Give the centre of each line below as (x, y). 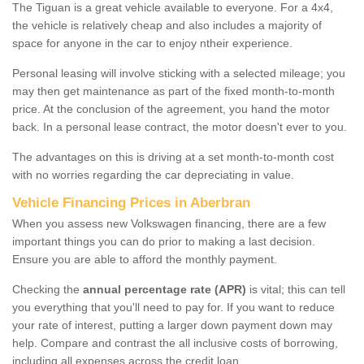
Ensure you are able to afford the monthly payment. (145, 259)
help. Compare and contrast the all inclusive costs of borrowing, (175, 342)
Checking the (48, 289)
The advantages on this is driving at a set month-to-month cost (173, 156)
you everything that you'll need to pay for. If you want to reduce (173, 307)
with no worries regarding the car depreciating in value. (153, 174)
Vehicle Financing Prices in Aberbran (131, 202)
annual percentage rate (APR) (165, 289)
